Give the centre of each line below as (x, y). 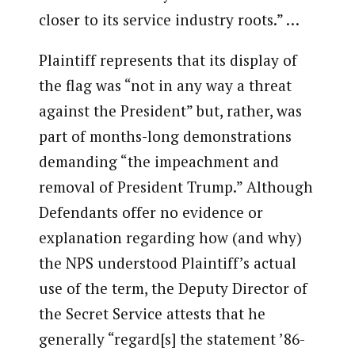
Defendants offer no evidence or (151, 212)
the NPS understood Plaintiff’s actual (167, 263)
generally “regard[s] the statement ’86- (172, 339)
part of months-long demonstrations (165, 136)
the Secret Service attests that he (152, 314)
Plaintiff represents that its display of (168, 60)
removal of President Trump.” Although (176, 187)
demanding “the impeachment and (158, 162)
